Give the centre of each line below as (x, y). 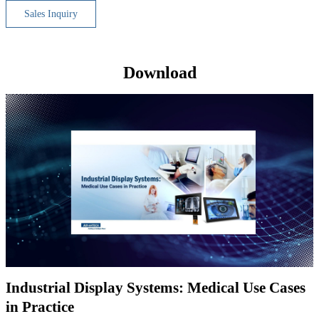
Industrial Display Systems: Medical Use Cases (156, 288)
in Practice (40, 307)
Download (159, 72)
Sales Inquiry (51, 14)
